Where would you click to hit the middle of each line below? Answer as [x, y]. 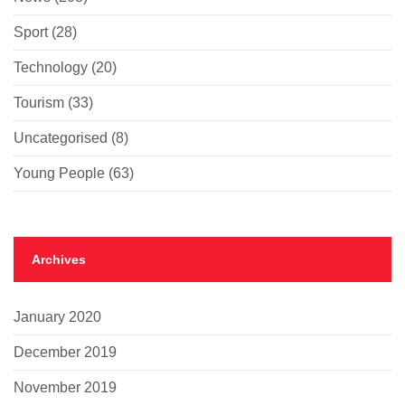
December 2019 [65, 353]
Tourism [39, 103]
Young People [59, 174]
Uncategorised [61, 138]
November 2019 [65, 388]
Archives [59, 260]
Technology [51, 68]
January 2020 [57, 317]
